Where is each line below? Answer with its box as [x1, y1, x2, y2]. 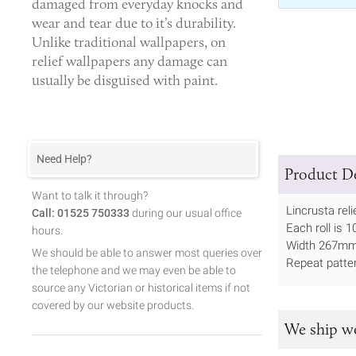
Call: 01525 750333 [32, 206, 130, 219]
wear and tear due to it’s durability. [32, 14, 236, 32]
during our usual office [130, 206, 242, 219]
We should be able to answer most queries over [32, 246, 262, 259]
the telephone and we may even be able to [32, 263, 236, 277]
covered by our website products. [32, 298, 194, 311]
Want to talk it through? [32, 188, 148, 202]
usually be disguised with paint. [32, 72, 221, 89]
